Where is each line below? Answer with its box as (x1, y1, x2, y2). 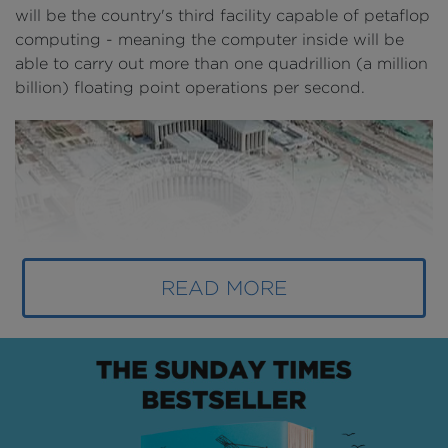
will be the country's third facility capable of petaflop (15, 7, 430, 24)
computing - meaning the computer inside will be (15, 31, 404, 48)
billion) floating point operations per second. (15, 79, 365, 96)
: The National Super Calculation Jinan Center (72, 423, 428, 441)
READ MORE (161, 277, 287, 298)
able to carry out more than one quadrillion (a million (15, 55, 428, 72)
